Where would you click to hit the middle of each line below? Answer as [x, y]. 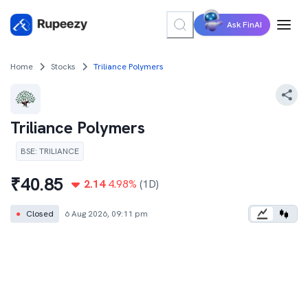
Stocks [63, 67]
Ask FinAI [244, 25]
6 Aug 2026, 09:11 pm [106, 214]
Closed [40, 214]
